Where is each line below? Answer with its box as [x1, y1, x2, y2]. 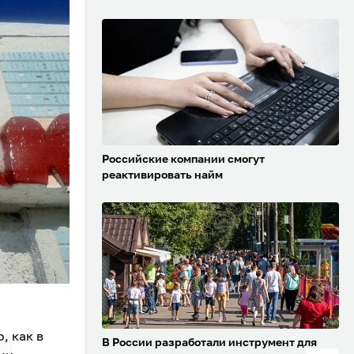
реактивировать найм [102, 170, 223, 182]
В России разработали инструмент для [102, 337, 317, 349]
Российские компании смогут [102, 154, 265, 166]
